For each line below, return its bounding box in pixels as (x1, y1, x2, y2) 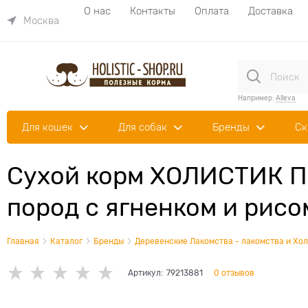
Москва (23, 15, 59, 26)
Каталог (50, 236, 82, 246)
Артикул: (127, 268, 163, 278)
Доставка (248, 5, 293, 16)
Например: (238, 93, 276, 102)
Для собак (118, 121, 167, 133)
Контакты (130, 5, 175, 16)
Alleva (276, 93, 296, 102)
